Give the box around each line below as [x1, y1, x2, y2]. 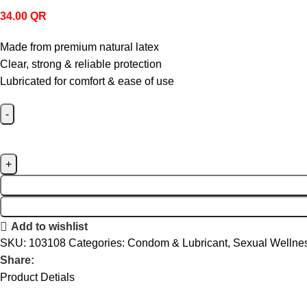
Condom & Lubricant [127, 237, 228, 249]
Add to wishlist [11, 221, 88, 233]
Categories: [69, 237, 125, 249]
